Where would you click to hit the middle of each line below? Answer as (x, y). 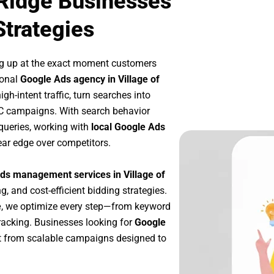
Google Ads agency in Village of (90, 80)
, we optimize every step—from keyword (86, 206)
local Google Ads (128, 127)
